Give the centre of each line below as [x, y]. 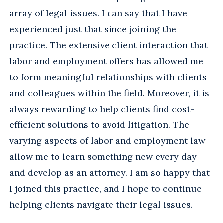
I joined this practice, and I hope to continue [106, 188]
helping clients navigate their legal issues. [101, 204]
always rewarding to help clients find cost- [102, 109]
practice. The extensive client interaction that [109, 45]
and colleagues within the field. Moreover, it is [109, 93]
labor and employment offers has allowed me [106, 61]
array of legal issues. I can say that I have [98, 13]
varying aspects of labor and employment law [107, 140]
